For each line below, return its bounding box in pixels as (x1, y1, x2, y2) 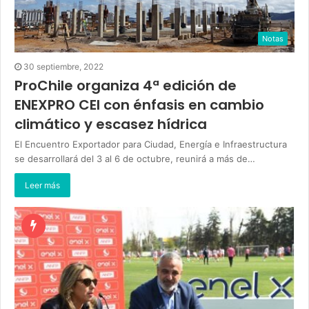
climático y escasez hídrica (14, 114, 207, 134)
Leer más (25, 179, 60, 190)
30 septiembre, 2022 (23, 61, 103, 72)
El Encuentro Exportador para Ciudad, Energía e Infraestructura (14, 138, 287, 150)
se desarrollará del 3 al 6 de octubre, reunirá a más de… (14, 152, 255, 164)
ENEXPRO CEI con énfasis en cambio (14, 94, 264, 114)
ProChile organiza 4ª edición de (14, 75, 237, 95)
